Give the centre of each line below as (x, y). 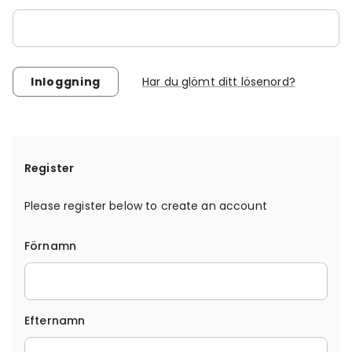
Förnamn (50, 246)
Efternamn (55, 321)
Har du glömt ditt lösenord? (219, 81)
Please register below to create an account (146, 206)
